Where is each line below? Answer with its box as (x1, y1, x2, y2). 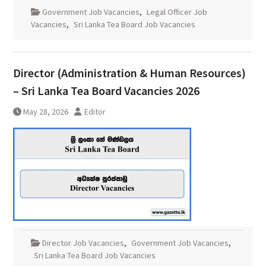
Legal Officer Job (146, 7, 207, 18)
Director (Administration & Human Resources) (12, 65, 246, 81)
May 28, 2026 (23, 106, 68, 118)
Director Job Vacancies (42, 237, 124, 249)
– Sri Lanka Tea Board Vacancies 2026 (12, 83, 199, 99)
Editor (84, 106, 106, 118)
